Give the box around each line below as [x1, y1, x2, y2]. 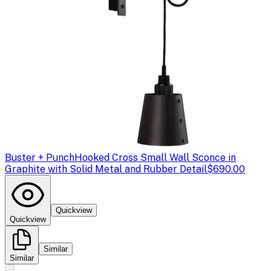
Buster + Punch [5, 151, 74, 163]
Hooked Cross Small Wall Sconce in [74, 151, 236, 163]
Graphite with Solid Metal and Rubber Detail [5, 163, 207, 175]
